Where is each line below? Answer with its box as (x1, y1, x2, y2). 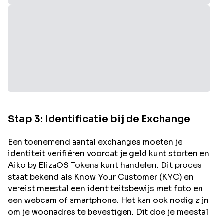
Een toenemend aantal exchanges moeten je (8, 137, 182, 147)
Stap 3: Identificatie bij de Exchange (8, 113, 190, 125)
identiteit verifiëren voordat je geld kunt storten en (8, 148, 209, 159)
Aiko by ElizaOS (8, 160, 69, 170)
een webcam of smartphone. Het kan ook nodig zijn (8, 195, 209, 205)
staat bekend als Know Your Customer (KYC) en (8, 172, 194, 182)
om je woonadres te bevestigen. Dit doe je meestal (8, 207, 208, 217)
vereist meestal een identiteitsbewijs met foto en (8, 183, 203, 194)
